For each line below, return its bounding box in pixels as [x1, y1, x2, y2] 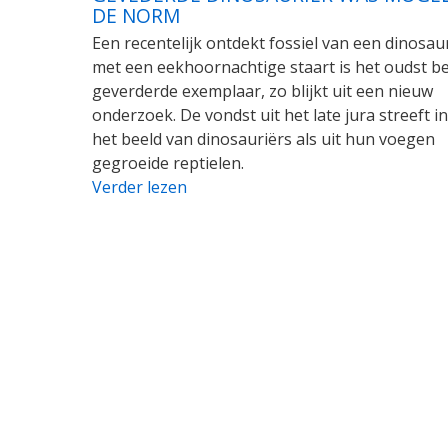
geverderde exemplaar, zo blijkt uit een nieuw [92, 79, 433, 102]
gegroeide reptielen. [92, 151, 244, 174]
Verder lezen [92, 175, 187, 198]
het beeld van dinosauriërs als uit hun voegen [92, 127, 435, 150]
